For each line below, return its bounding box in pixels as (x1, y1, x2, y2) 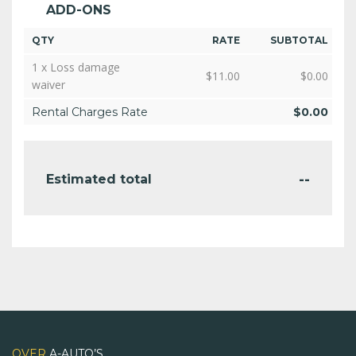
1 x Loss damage (32, 60, 120, 75)
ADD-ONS (46, 2, 111, 18)
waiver (32, 77, 65, 93)
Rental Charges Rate (32, 105, 148, 120)
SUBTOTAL (270, 34, 328, 47)
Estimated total (46, 172, 152, 188)
